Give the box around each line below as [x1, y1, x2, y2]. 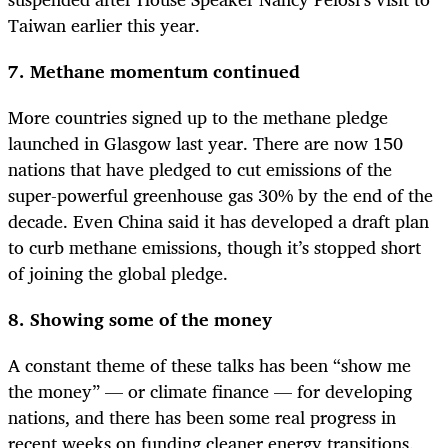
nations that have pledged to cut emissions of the [8, 154, 392, 185]
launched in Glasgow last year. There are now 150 [8, 128, 403, 159]
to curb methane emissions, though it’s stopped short [8, 232, 421, 263]
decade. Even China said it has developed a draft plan [8, 206, 429, 237]
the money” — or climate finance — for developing [8, 376, 412, 407]
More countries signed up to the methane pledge [8, 102, 388, 133]
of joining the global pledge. [8, 258, 228, 289]
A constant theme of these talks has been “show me [8, 350, 411, 381]
